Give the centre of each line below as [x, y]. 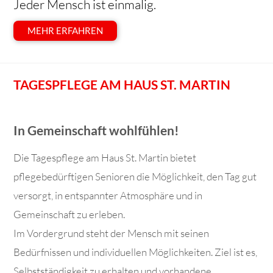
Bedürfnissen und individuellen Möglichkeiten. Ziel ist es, [136, 252]
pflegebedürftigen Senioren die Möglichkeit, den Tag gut [135, 177]
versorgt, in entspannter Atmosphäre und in [108, 196]
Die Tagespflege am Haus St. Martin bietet [105, 158]
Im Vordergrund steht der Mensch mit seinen [112, 233]
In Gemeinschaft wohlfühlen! [97, 130]
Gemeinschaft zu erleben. [69, 214]
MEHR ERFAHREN [66, 31]
